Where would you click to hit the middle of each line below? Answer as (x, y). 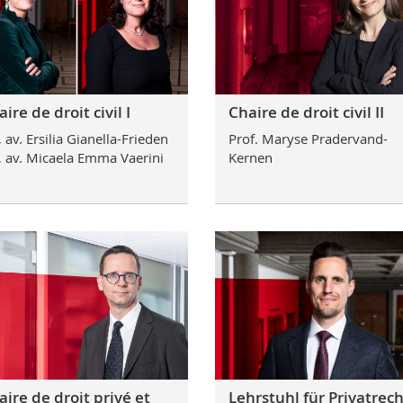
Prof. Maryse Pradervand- (308, 138)
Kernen (250, 157)
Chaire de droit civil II (306, 112)
